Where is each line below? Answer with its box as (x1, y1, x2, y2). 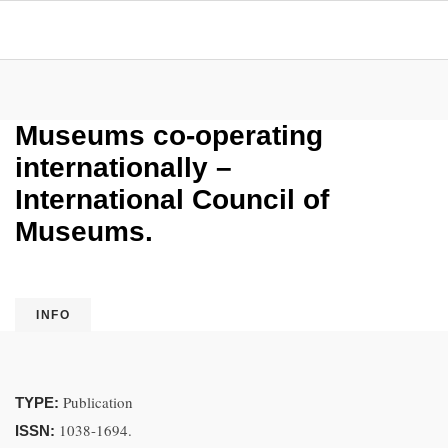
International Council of (15, 184, 329, 215)
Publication (63, 392, 133, 412)
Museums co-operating (15, 120, 323, 151)
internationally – (15, 152, 232, 183)
